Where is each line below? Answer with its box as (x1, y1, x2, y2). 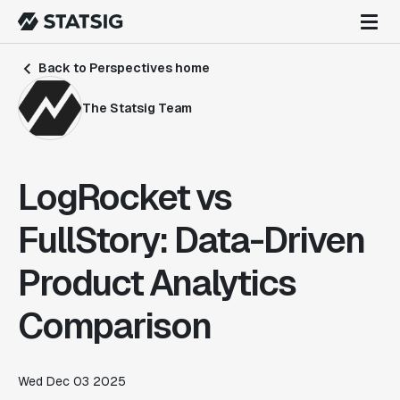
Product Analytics (18, 260, 296, 306)
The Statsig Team (82, 99, 192, 116)
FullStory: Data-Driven (18, 217, 364, 263)
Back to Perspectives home (36, 60, 210, 76)
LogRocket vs (18, 174, 231, 221)
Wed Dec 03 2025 (18, 373, 126, 389)
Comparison (18, 303, 211, 349)
